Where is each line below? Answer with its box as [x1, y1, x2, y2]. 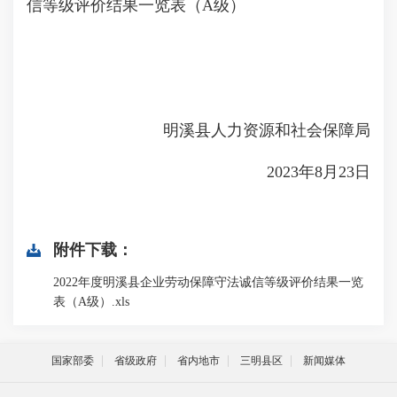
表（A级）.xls [53, 295, 129, 308]
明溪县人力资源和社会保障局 [131, 121, 370, 139]
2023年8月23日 [235, 163, 370, 181]
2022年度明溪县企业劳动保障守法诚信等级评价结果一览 [53, 276, 363, 289]
